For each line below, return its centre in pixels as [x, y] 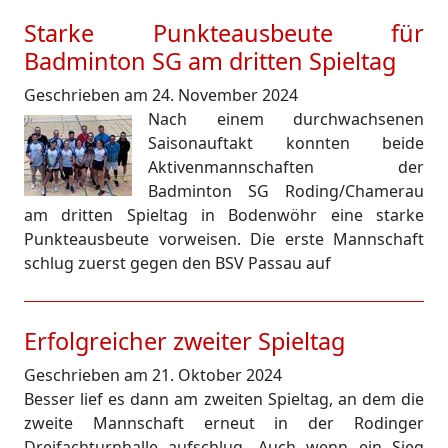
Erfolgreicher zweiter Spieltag [184, 341]
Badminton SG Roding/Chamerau [286, 191]
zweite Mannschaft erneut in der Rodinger [224, 423]
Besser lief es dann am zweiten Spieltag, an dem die [224, 399]
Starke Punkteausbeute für [224, 33]
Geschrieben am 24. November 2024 [161, 95]
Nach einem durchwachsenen [286, 119]
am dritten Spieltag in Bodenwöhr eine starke [224, 215]
